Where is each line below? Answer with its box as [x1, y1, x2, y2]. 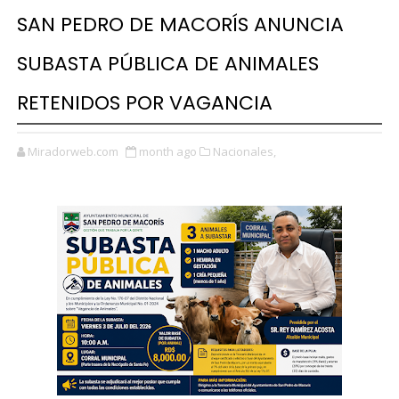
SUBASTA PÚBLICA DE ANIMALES [16, 50, 319, 77]
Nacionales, [212, 143, 276, 159]
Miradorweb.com [27, 143, 118, 159]
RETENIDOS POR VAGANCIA [16, 89, 273, 117]
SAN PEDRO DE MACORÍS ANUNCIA [16, 11, 344, 38]
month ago [138, 143, 197, 159]
